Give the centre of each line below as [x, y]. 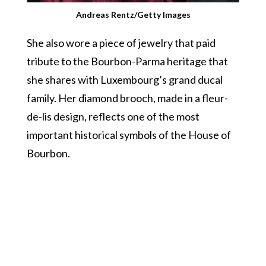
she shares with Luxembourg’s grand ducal [124, 79]
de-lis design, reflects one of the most [113, 116]
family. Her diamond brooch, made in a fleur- [127, 98]
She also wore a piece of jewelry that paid [121, 42]
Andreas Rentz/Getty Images [133, 14]
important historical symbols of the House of [129, 134]
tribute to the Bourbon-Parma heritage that [127, 61]
